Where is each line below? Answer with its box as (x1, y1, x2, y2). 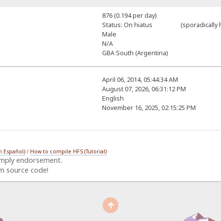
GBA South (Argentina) (102, 49, 168, 58)
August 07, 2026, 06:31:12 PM (102, 85, 186, 94)
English (102, 94, 124, 103)
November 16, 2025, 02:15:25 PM (102, 104, 196, 112)
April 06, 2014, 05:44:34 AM (102, 75, 178, 84)
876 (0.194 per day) (102, 11, 156, 20)
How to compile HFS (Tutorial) (30, 148, 107, 155)
